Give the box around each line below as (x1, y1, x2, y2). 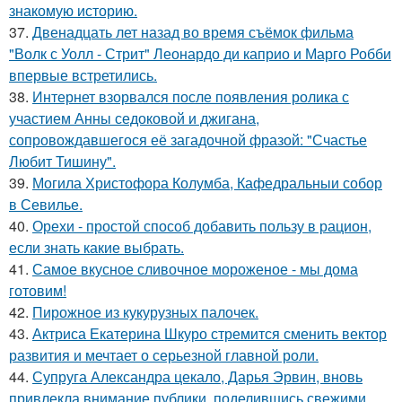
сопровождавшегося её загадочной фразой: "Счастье (9, 128, 367, 150)
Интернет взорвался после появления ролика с (32, 85, 349, 107)
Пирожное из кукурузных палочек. (32, 301, 258, 322)
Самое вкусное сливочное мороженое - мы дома (32, 258, 358, 279)
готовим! (9, 279, 66, 301)
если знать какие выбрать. (9, 236, 184, 258)
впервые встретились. (9, 64, 157, 85)
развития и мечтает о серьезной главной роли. (9, 344, 319, 365)
